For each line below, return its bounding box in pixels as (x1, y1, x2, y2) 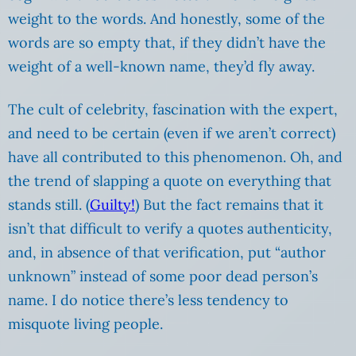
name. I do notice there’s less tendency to (8, 290, 288, 309)
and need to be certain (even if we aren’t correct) (8, 123, 335, 142)
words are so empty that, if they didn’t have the (8, 33, 326, 52)
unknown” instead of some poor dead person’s (8, 266, 318, 285)
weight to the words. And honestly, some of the (8, 9, 325, 28)
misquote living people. (8, 314, 163, 333)
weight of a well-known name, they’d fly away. (8, 56, 315, 75)
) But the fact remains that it (135, 195, 323, 214)
